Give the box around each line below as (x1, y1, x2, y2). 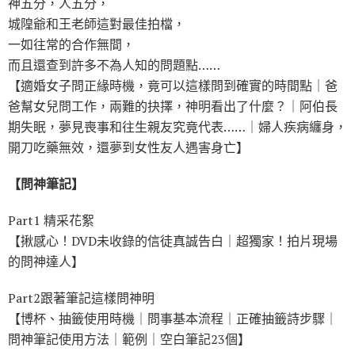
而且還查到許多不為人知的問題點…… (8, 56, 220, 74)
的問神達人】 (8, 253, 84, 271)
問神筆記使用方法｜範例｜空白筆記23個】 (8, 330, 250, 349)
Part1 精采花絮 (8, 212, 94, 230)
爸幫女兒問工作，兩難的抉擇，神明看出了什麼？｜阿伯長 (8, 97, 338, 116)
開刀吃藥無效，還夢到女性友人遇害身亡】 (8, 139, 249, 157)
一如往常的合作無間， (8, 36, 135, 54)
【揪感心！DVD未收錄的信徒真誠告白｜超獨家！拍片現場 (8, 232, 338, 250)
